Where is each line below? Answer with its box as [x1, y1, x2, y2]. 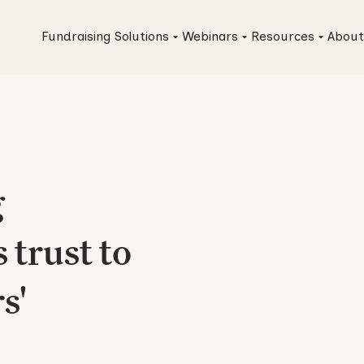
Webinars [182, 28, 238, 44]
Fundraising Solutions [41, 28, 169, 44]
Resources [251, 28, 314, 44]
